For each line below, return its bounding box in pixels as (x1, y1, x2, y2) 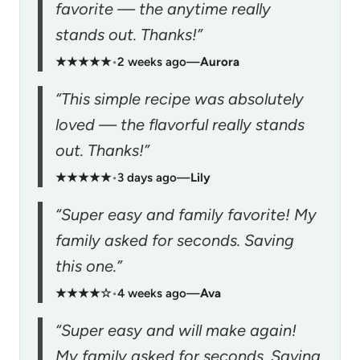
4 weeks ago (117, 285, 186, 301)
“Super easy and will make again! (55, 320, 297, 340)
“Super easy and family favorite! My (55, 204, 317, 224)
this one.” (55, 256, 122, 276)
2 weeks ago (117, 54, 186, 69)
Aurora (200, 54, 239, 69)
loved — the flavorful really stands (55, 114, 305, 134)
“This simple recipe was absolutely (55, 88, 304, 108)
